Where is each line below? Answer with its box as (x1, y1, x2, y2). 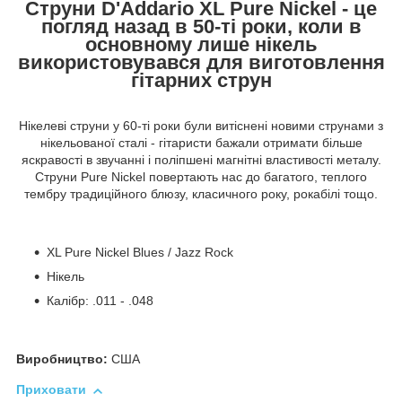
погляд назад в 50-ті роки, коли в (40, 14, 362, 38)
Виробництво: (16, 352, 108, 367)
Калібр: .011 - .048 (47, 293, 153, 309)
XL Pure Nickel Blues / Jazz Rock (47, 245, 233, 260)
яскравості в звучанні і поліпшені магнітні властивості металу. (21, 153, 381, 168)
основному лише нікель (84, 32, 318, 56)
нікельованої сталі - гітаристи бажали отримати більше (39, 135, 363, 151)
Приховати (16, 382, 86, 398)
